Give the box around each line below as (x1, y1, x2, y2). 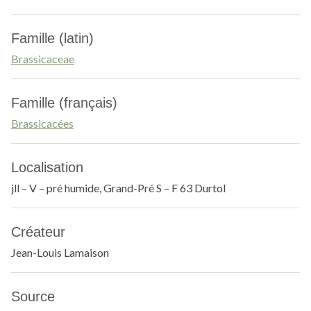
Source (11, 289, 55, 304)
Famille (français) (11, 95, 117, 110)
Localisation (11, 160, 83, 175)
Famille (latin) (11, 31, 94, 46)
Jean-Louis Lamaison (11, 246, 109, 259)
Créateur (11, 224, 65, 239)
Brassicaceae (11, 52, 74, 65)
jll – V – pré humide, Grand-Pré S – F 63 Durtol (11, 181, 226, 194)
